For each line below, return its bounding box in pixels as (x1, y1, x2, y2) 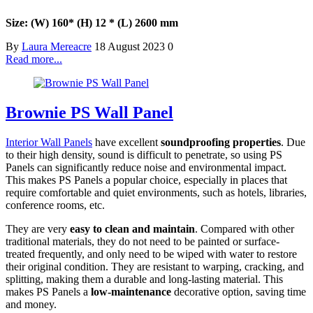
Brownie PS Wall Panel (6, 103, 173, 122)
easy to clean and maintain (70, 222, 195, 235)
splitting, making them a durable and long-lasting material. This (6, 272, 283, 285)
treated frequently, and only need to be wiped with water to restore (6, 247, 297, 260)
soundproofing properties (161, 136, 281, 148)
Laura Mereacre (22, 41, 92, 53)
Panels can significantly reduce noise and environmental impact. (6, 161, 286, 173)
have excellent (92, 136, 161, 148)
